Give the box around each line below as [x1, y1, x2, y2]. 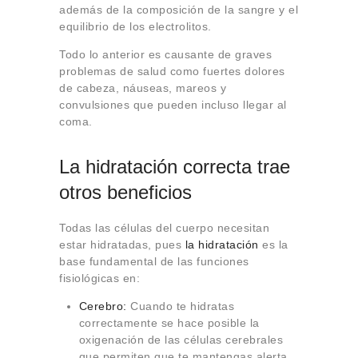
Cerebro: [78, 300, 130, 313]
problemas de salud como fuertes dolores [59, 65, 285, 78]
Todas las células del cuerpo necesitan [59, 221, 269, 235]
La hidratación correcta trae [59, 156, 290, 178]
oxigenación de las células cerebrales [78, 333, 283, 347]
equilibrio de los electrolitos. [59, 20, 212, 34]
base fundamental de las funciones [59, 255, 249, 268]
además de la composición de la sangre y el [59, 3, 298, 17]
